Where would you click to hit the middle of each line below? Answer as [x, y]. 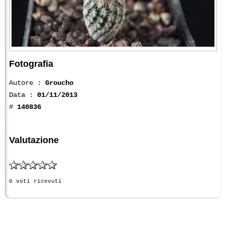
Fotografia [31, 64]
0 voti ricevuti [35, 181]
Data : [23, 95]
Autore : [27, 83]
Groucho [59, 83]
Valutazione [34, 140]
